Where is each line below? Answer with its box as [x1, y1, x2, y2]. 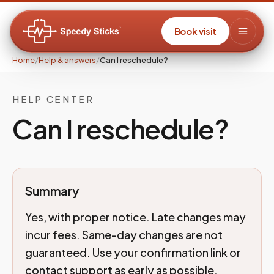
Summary [25, 183, 79, 198]
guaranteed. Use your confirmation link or [25, 245, 241, 259]
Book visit [174, 25, 217, 37]
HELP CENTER [12, 93, 94, 105]
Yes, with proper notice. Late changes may [25, 210, 246, 224]
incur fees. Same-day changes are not [25, 228, 223, 242]
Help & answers [39, 55, 96, 65]
